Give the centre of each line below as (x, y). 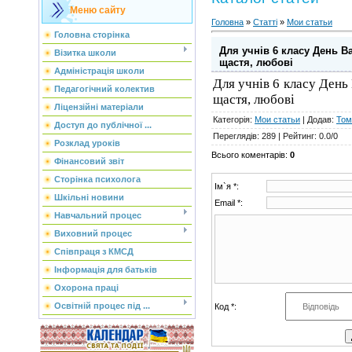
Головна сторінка (92, 35)
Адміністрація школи (99, 71)
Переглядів (235, 136)
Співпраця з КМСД (94, 251)
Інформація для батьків (106, 269)
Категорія (231, 120)
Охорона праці (86, 288)
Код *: (225, 307)
